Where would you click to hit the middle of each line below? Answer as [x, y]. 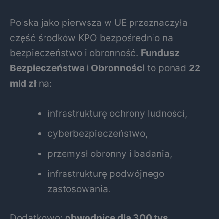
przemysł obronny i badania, [110, 153]
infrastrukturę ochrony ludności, [118, 113]
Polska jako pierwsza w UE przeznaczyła [99, 22]
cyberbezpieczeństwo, [98, 133]
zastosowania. [79, 188]
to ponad [167, 68]
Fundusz [160, 53]
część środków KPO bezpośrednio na [91, 37]
